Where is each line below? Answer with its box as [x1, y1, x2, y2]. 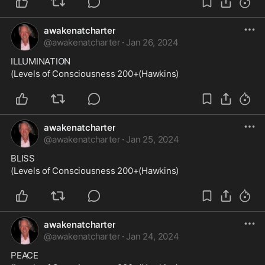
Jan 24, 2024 [126, 231, 179, 242]
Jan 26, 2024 [126, 37, 179, 48]
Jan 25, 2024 [126, 134, 179, 145]
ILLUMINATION [11, 56, 71, 67]
